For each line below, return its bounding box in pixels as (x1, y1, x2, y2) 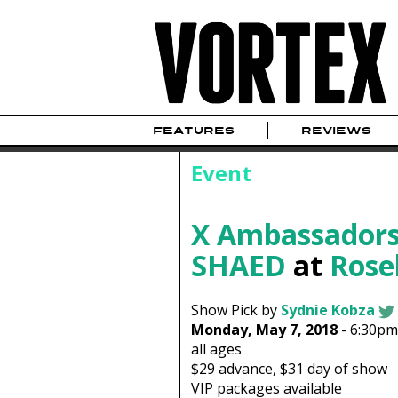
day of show (303, 359, 387, 379)
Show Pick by (190, 300, 281, 321)
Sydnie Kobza (280, 300, 375, 321)
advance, (214, 359, 280, 379)
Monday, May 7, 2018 (190, 320, 338, 340)
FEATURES (153, 123, 235, 139)
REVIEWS (300, 123, 371, 139)
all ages (190, 339, 242, 360)
